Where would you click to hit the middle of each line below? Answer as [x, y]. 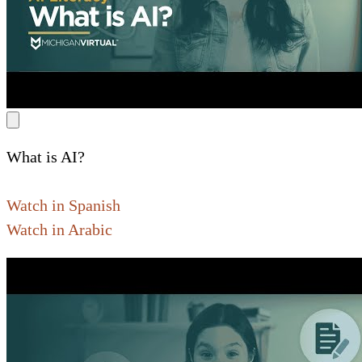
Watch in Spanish [63, 206]
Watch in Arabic [59, 230]
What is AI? [46, 157]
